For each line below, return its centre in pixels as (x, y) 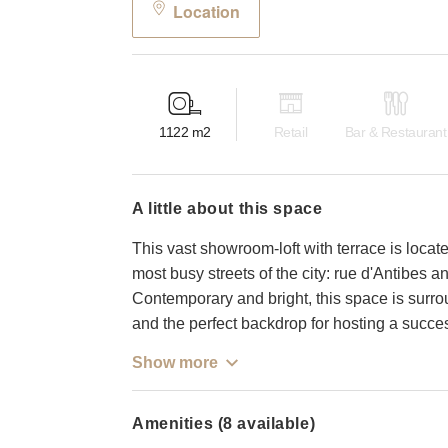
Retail (290, 132)
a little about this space (233, 208)
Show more (175, 362)
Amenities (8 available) (224, 423)
